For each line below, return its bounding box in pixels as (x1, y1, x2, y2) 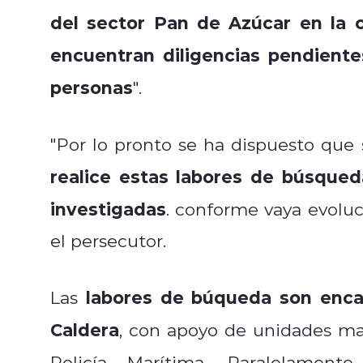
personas (50, 75, 133, 99)
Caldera (50, 317, 119, 341)
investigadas (50, 196, 166, 220)
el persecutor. (50, 228, 166, 252)
